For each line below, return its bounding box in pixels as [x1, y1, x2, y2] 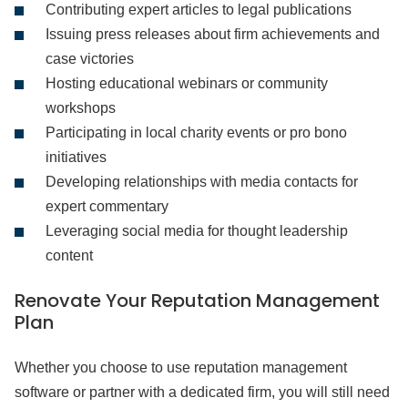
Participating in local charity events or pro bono [46, 125, 347, 140]
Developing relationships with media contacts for [46, 174, 358, 189]
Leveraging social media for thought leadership [46, 223, 348, 239]
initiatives [46, 149, 107, 165]
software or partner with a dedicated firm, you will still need [15, 384, 390, 400]
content [46, 248, 93, 263]
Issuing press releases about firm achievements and [46, 26, 380, 42]
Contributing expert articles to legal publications [46, 2, 352, 17]
